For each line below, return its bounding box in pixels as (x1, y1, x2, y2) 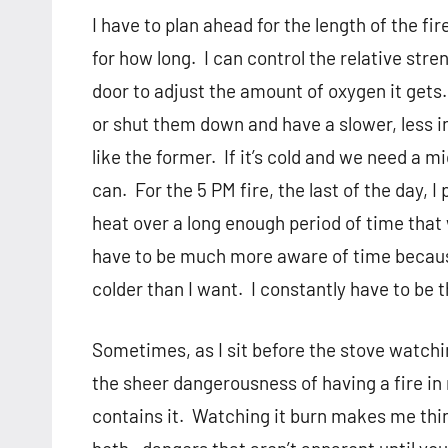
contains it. (92, 404, 184, 428)
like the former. (92, 145, 216, 169)
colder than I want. (92, 277, 243, 301)
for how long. (92, 46, 196, 70)
